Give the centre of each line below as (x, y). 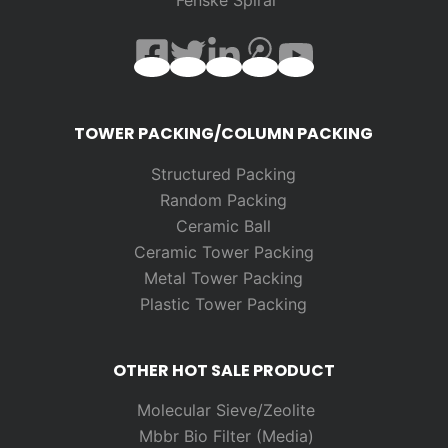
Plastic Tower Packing (224, 303)
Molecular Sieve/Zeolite (226, 410)
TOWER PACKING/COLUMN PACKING (224, 133)
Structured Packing (224, 173)
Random (194, 199)
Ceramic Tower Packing (223, 251)
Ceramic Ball (224, 225)
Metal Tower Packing (224, 277)
